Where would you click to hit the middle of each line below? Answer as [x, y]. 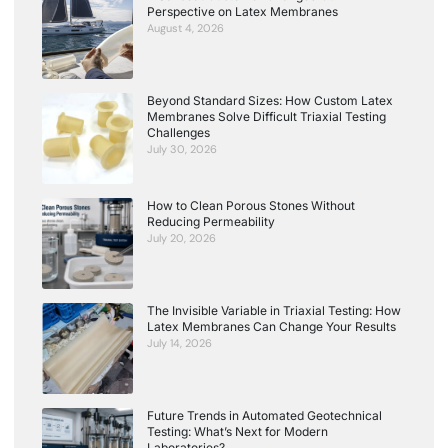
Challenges [178, 132]
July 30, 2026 [182, 148]
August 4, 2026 [185, 27]
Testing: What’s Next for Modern [237, 431]
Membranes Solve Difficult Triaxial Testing [266, 116]
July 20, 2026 [181, 237]
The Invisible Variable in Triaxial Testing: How [274, 310]
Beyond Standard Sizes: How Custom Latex [270, 100]
